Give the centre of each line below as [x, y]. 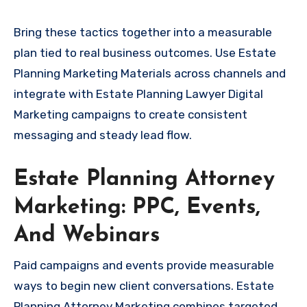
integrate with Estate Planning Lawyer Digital [138, 94]
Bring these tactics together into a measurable [143, 33]
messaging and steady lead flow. [103, 135]
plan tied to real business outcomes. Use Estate [145, 53]
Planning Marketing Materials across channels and [150, 74]
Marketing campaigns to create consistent [131, 115]
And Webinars [87, 236]
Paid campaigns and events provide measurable [144, 265]
